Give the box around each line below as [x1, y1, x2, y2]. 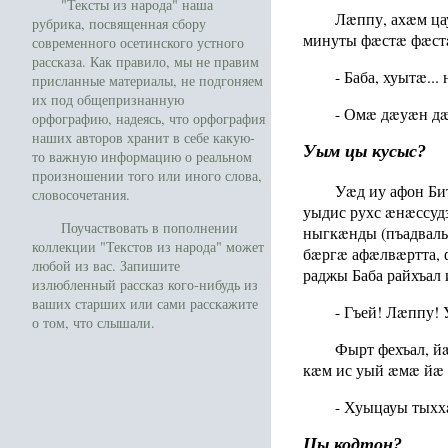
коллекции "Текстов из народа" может [32, 237, 264, 257]
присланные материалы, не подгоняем [32, 70, 263, 90]
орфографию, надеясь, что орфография [32, 108, 265, 128]
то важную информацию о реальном [32, 146, 252, 166]
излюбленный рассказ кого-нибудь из [32, 275, 258, 295]
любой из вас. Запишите [32, 256, 180, 276]
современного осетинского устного [32, 32, 244, 52]
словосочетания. [32, 184, 130, 204]
